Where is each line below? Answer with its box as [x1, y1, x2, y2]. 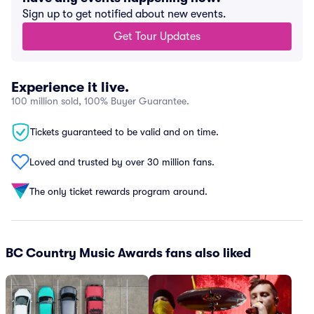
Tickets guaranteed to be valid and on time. [30, 126, 219, 137]
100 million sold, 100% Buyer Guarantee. [11, 95, 189, 107]
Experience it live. [11, 79, 129, 95]
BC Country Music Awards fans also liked [6, 246, 251, 260]
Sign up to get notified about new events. [22, 8, 226, 20]
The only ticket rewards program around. [29, 185, 207, 197]
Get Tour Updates [114, 30, 200, 43]
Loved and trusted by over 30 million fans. [29, 156, 214, 168]
